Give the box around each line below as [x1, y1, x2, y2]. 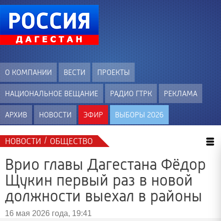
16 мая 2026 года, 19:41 [5, 209, 92, 218]
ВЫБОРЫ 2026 [115, 110, 164, 119]
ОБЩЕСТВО [50, 136, 93, 146]
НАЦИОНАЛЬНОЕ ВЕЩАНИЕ [5, 89, 98, 98]
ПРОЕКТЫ [97, 68, 130, 77]
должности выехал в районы [5, 187, 202, 205]
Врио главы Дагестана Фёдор [5, 155, 206, 174]
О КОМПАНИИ [5, 68, 52, 77]
